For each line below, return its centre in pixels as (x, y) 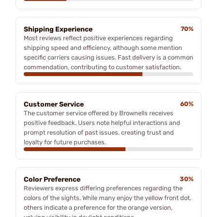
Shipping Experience (58, 29)
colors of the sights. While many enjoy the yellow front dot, (108, 198)
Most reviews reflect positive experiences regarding (98, 38)
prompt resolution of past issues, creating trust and (99, 132)
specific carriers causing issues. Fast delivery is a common (108, 57)
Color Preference (52, 179)
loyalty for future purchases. (65, 142)
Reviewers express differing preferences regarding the (103, 188)
